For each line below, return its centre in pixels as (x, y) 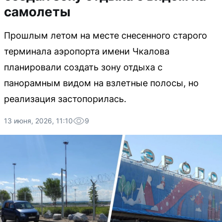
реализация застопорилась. (65, 99)
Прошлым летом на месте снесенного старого (106, 35)
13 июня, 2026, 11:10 (38, 121)
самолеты (37, 12)
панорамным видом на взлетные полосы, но (101, 83)
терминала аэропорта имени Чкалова (87, 51)
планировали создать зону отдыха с (83, 67)
